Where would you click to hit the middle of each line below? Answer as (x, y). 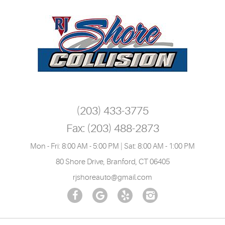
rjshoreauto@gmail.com (113, 178)
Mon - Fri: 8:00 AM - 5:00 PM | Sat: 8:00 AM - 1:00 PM (113, 146)
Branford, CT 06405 (138, 162)
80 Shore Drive (79, 162)
